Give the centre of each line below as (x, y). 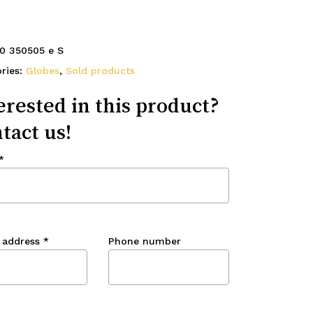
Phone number (145, 241)
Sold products (100, 71)
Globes (42, 71)
